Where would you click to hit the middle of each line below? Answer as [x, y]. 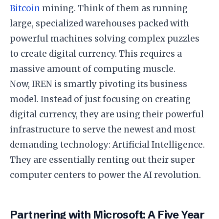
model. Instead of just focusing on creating [100, 99]
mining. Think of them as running [114, 8]
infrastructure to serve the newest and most [103, 129]
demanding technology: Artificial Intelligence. [107, 144]
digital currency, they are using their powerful [107, 114]
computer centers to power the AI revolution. [105, 175]
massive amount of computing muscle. [93, 69]
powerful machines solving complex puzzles [105, 38]
